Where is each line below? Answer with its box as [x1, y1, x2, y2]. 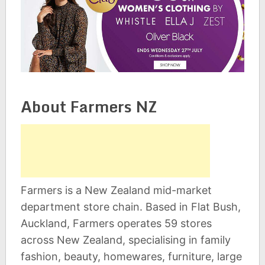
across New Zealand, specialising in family [20, 234, 231, 247]
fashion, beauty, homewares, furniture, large [20, 250, 242, 263]
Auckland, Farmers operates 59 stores [20, 217, 212, 230]
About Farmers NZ [20, 94, 157, 119]
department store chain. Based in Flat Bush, [20, 201, 241, 214]
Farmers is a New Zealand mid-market [20, 184, 212, 197]
